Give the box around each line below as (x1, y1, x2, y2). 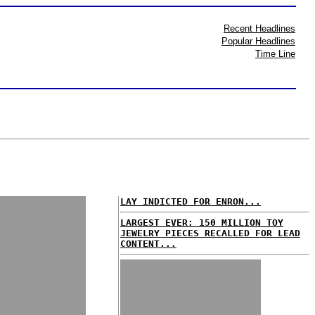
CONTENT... (120, 238, 176, 249)
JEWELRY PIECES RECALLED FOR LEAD (120, 228, 300, 238)
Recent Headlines (224, 23, 295, 34)
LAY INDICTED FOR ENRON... (120, 196, 261, 207)
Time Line (255, 49, 295, 59)
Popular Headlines (221, 36, 295, 46)
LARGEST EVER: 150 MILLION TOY (120, 217, 283, 228)
